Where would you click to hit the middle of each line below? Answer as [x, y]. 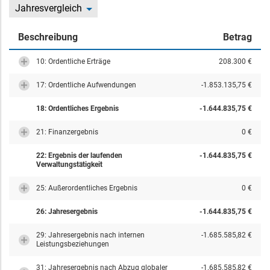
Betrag [237, 37]
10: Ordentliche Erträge [73, 61]
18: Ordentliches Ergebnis [77, 108]
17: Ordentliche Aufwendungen [86, 85]
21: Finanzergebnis [67, 132]
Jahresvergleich [49, 8]
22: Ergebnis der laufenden [79, 155]
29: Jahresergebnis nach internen [90, 235]
